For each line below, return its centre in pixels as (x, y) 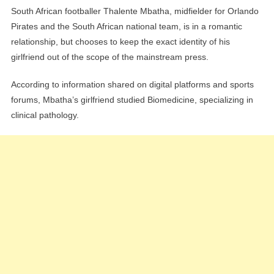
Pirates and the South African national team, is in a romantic (126, 27)
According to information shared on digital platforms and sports (132, 85)
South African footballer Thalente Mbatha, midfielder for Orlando (135, 11)
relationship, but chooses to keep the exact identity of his (120, 42)
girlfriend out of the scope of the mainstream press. (109, 57)
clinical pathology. (45, 115)
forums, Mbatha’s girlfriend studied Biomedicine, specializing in (132, 100)
